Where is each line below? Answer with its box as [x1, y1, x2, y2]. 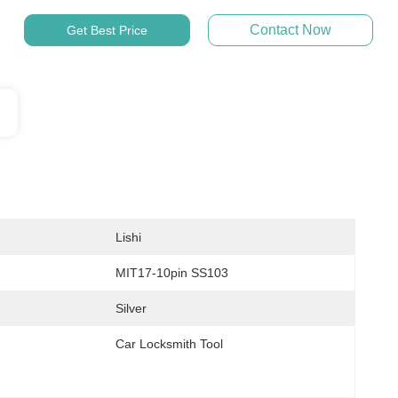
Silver [115, 301, 147, 315]
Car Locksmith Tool [115, 337, 223, 351]
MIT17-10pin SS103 [115, 266, 228, 280]
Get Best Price [66, 23, 147, 37]
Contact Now [249, 22, 331, 37]
